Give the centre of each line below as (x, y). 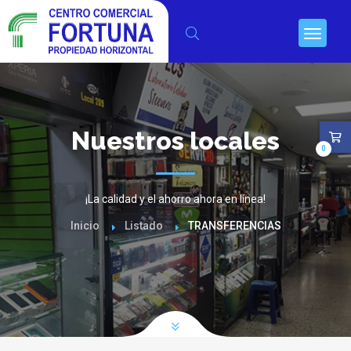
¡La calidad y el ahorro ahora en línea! (175, 199)
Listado (143, 226)
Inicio (85, 226)
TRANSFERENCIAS (234, 226)
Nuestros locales (175, 141)
